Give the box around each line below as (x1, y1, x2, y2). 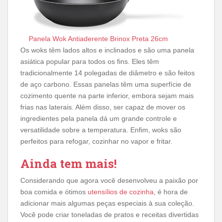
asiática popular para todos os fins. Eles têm (20, 57, 159, 65)
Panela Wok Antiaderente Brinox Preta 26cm (28, 35, 168, 43)
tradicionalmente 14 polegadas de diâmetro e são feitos (20, 69, 195, 77)
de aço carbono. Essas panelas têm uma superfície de (20, 80, 191, 88)
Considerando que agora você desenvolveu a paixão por (20, 176, 198, 184)
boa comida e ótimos (20, 188, 88, 196)
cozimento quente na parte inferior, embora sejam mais (20, 92, 194, 100)
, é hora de (154, 188, 188, 196)
